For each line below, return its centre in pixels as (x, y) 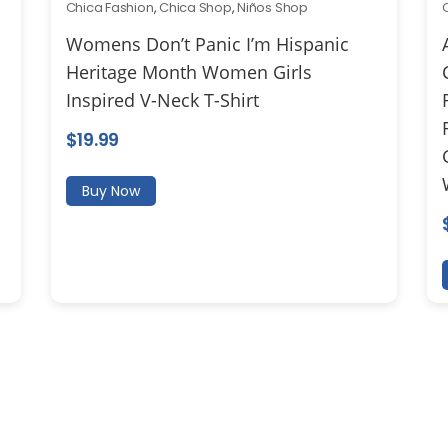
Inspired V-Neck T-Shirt (162, 100)
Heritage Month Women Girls (188, 72)
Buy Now (110, 191)
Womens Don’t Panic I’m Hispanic (207, 44)
